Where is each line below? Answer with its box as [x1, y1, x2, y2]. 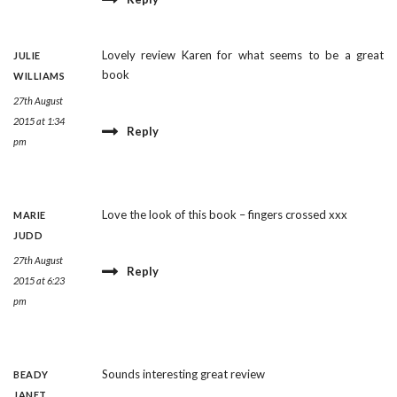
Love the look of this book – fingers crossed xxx [101, 207, 347, 222]
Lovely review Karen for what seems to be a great [101, 48, 384, 63]
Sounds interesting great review [101, 367, 265, 382]
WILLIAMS [13, 70, 65, 82]
